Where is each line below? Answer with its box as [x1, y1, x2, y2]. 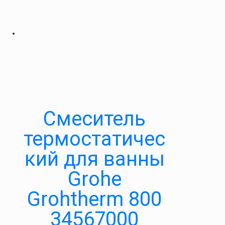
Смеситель [43, 107, 146, 131]
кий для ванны [24, 147, 165, 171]
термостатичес [24, 127, 165, 151]
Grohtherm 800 [27, 187, 162, 211]
